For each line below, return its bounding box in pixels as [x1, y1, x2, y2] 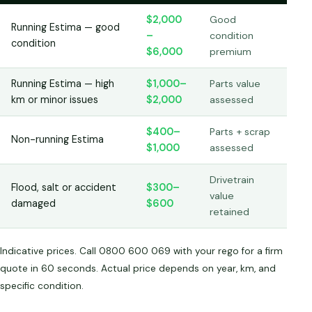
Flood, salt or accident [11, 181, 116, 194]
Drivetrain [210, 173, 254, 187]
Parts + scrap [210, 125, 270, 139]
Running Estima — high [11, 77, 114, 91]
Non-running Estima [11, 133, 104, 146]
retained [210, 205, 249, 219]
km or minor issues [11, 93, 98, 107]
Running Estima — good [11, 21, 120, 34]
